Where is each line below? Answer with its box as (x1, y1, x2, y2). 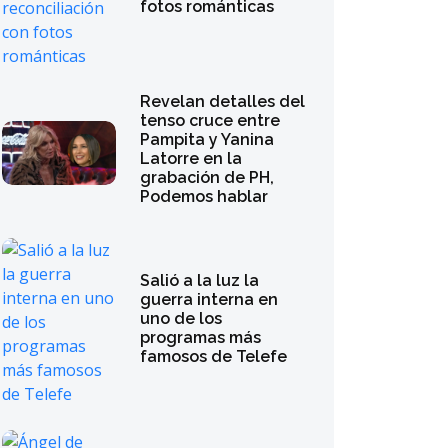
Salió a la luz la (140, 270, 260, 290)
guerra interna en (140, 289, 279, 309)
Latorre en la (140, 149, 243, 168)
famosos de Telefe (140, 346, 288, 366)
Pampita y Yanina (140, 130, 275, 149)
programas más (140, 327, 262, 347)
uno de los (140, 308, 223, 328)
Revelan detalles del (140, 92, 306, 111)
